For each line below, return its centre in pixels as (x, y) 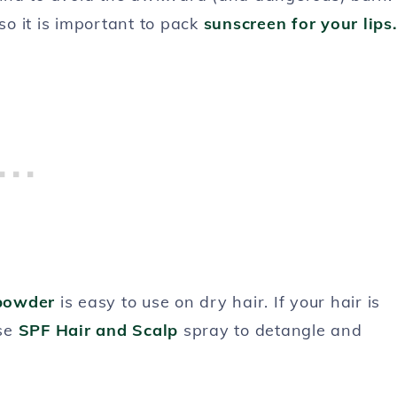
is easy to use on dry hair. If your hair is (218, 301)
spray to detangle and (270, 330)
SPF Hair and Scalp (98, 330)
